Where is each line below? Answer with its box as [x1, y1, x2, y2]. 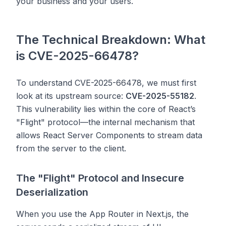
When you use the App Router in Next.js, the [16, 209, 189, 219]
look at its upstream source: [16, 91, 126, 101]
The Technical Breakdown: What [16, 32, 205, 47]
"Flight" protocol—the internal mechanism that [16, 117, 195, 127]
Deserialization [16, 186, 88, 198]
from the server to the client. [16, 143, 126, 153]
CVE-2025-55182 [126, 91, 194, 101]
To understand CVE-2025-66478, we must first [16, 78, 196, 88]
